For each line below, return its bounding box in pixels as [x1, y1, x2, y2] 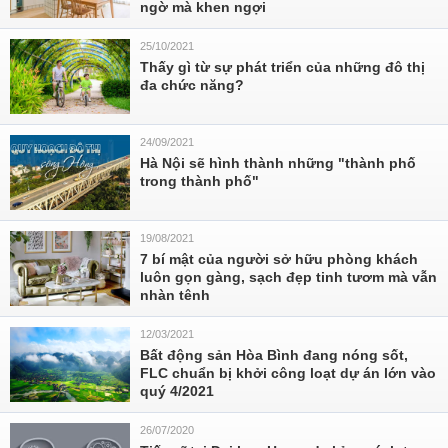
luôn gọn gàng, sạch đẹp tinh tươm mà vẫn [140, 269, 437, 285]
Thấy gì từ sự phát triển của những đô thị [140, 59, 425, 75]
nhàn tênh [140, 287, 210, 303]
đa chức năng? [140, 77, 244, 93]
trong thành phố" [140, 173, 259, 189]
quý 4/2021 [140, 383, 214, 399]
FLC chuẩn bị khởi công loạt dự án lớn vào [140, 365, 436, 381]
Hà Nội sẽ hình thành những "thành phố [140, 155, 416, 171]
